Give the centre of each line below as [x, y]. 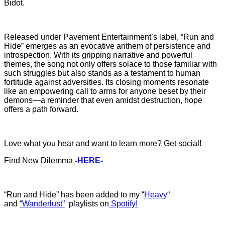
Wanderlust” [43, 204]
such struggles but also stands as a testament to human [102, 73]
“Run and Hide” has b [42, 195]
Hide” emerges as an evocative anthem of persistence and [107, 46]
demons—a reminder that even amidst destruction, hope [103, 100]
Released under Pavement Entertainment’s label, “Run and [109, 37]
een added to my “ [112, 195]
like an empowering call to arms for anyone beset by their [105, 91]
